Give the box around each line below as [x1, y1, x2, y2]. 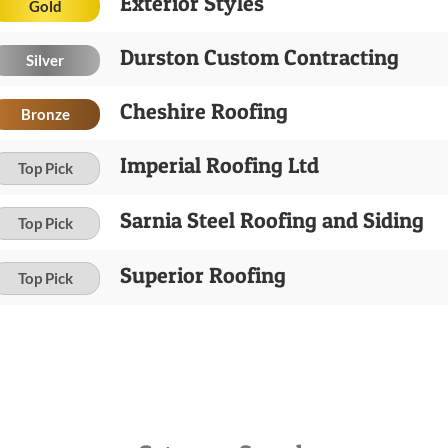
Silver [26, 50, 64, 69]
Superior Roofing [120, 262, 286, 288]
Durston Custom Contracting [120, 44, 399, 70]
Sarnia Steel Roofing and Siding [120, 207, 424, 233]
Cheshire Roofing [120, 98, 288, 124]
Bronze [20, 104, 70, 123]
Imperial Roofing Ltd [120, 152, 319, 178]
